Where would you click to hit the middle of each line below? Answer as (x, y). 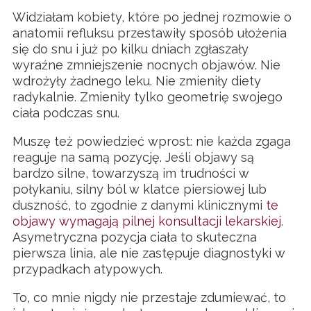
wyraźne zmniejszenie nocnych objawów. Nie (146, 65)
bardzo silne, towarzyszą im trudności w (131, 173)
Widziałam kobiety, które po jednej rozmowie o (152, 17)
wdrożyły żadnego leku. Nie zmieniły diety (137, 81)
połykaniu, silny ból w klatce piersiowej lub (140, 189)
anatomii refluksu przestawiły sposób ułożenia (150, 33)
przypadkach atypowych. (87, 269)
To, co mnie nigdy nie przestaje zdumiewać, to (149, 297)
